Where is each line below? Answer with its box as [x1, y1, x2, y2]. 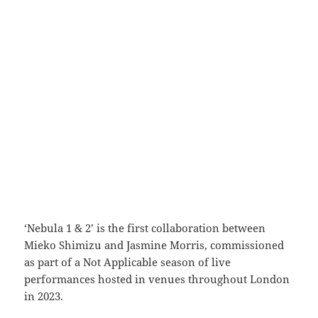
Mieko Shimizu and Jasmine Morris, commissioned [24, 238, 285, 253]
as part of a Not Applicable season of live [24, 255, 231, 270]
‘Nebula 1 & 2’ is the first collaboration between [24, 221, 266, 236]
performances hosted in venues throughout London [24, 272, 290, 287]
